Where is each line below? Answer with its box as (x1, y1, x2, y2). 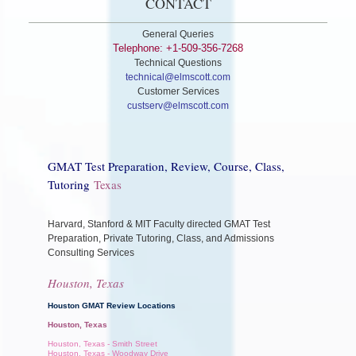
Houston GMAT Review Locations (48, 301, 176, 311)
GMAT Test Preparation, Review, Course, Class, (48, 157, 284, 174)
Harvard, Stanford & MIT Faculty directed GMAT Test (48, 218, 270, 230)
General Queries (142, 28, 214, 40)
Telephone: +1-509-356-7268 (113, 41, 243, 54)
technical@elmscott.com (126, 71, 230, 83)
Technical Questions (134, 56, 222, 68)
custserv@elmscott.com (127, 99, 229, 111)
